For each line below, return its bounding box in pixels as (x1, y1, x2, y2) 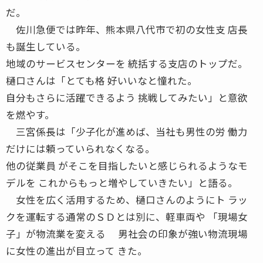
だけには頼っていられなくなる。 (6, 141, 155, 156)
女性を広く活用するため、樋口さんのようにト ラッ (6, 192, 248, 207)
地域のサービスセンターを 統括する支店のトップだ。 (6, 56, 248, 70)
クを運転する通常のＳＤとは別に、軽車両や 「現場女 (6, 209, 248, 224)
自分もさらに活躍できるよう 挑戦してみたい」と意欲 (6, 90, 248, 104)
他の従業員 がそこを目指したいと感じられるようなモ (6, 158, 248, 173)
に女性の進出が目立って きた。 (6, 243, 147, 258)
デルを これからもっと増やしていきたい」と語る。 (6, 175, 238, 190)
